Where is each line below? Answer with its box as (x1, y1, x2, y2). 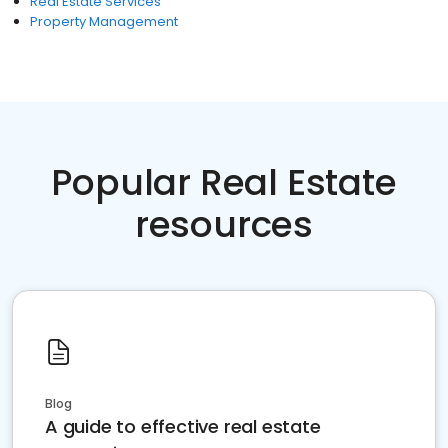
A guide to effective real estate (45, 414, 321, 439)
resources (134, 199, 314, 250)
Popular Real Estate (51, 157, 397, 208)
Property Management (30, 12, 178, 31)
